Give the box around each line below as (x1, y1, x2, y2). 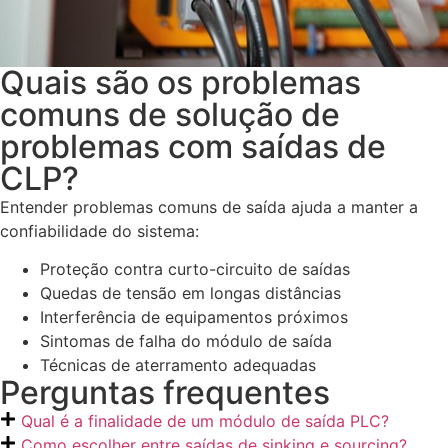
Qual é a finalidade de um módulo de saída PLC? (21, 411, 389, 432)
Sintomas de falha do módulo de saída (40, 331, 332, 352)
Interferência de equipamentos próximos (40, 307, 348, 328)
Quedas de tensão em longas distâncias (40, 283, 341, 304)
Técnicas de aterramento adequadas (40, 355, 316, 376)
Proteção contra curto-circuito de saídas (40, 259, 350, 280)
